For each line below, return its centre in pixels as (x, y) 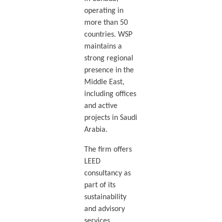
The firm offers (108, 149)
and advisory (104, 209)
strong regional (109, 58)
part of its (100, 185)
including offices (110, 94)
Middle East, (104, 82)
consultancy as (107, 173)
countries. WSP (108, 34)
